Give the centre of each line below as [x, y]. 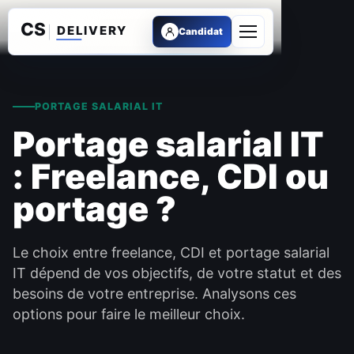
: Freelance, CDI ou [171, 176]
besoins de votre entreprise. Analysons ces [154, 294]
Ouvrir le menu [291, 51]
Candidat [201, 31]
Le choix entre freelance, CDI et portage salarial [171, 252]
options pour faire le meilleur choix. [129, 314]
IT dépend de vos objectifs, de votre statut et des [177, 273]
